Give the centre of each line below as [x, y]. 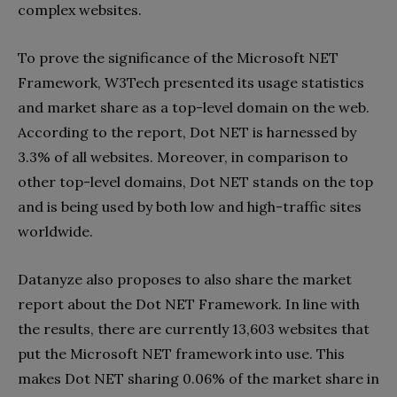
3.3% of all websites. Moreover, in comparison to [183, 156]
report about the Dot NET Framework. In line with [189, 304]
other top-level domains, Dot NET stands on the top [195, 181]
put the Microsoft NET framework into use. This [181, 353]
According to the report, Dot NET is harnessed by [187, 132]
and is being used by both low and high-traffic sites [190, 206]
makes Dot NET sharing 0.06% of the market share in [198, 378]
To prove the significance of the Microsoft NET [178, 57]
